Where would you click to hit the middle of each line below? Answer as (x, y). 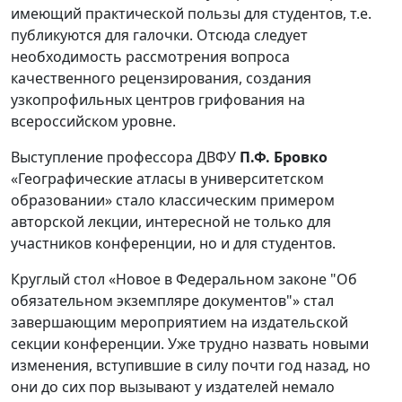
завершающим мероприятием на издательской (179, 323)
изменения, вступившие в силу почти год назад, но (191, 366)
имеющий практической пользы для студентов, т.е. (191, 14)
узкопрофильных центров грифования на (158, 100)
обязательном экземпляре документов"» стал (172, 301)
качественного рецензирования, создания (161, 79)
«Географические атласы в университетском (167, 179)
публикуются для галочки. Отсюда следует (159, 35)
